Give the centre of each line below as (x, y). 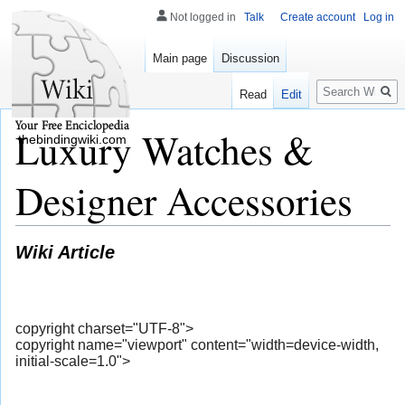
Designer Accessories (184, 200)
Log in (379, 17)
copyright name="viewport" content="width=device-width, (197, 345)
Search (346, 82)
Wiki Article (65, 252)
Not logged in (203, 17)
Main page (180, 59)
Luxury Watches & (165, 149)
